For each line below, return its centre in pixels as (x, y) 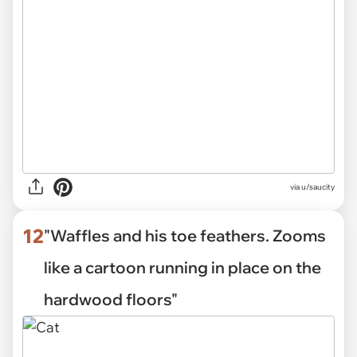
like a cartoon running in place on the (182, 267)
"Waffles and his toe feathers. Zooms (185, 235)
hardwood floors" (111, 299)
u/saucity (318, 187)
